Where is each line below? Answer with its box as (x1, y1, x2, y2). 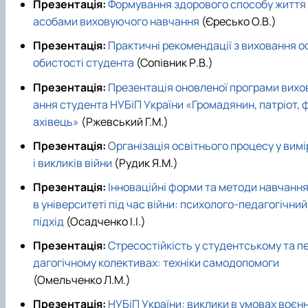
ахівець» (33, 113, 79, 129)
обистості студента (33, 55, 136, 71)
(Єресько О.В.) (199, 14, 276, 30)
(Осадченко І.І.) (64, 213, 146, 229)
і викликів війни (33, 155, 112, 170)
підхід (33, 213, 64, 229)
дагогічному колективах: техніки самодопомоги (33, 255, 279, 271)
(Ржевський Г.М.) (79, 113, 168, 129)
